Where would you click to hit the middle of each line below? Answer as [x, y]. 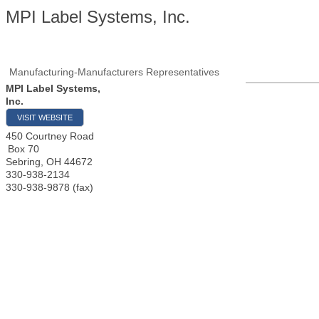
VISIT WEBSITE [45, 117]
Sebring [23, 162]
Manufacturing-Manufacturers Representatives [114, 72]
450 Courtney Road [50, 136]
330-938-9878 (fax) [49, 187]
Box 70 [23, 149]
